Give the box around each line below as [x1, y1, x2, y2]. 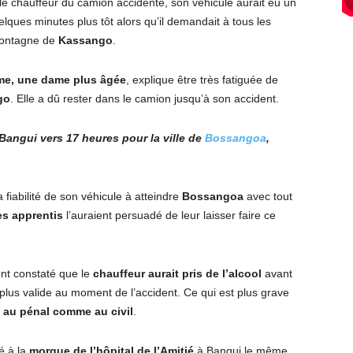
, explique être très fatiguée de [126, 73, 278, 86]
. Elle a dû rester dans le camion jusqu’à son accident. [10, 92, 279, 105]
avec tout [243, 190, 292, 203]
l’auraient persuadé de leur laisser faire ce [63, 209, 276, 221]
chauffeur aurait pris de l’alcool [93, 267, 262, 280]
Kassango [58, 34, 113, 46]
